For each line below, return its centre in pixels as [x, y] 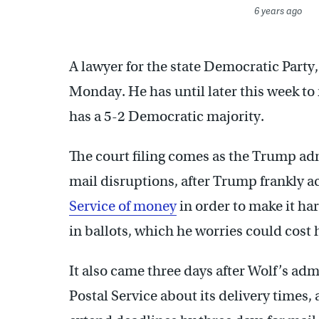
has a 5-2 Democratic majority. [167, 116]
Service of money [123, 206]
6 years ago [278, 10]
